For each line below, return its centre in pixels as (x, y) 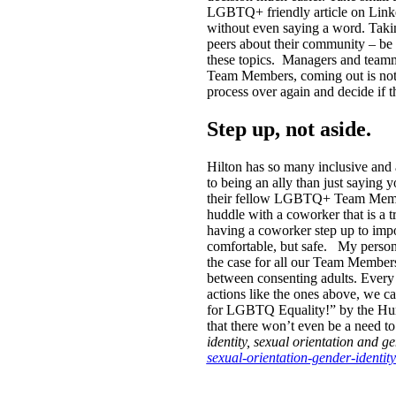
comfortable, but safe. (270, 246)
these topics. (242, 59)
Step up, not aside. (291, 129)
